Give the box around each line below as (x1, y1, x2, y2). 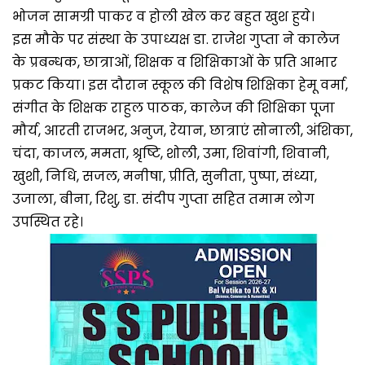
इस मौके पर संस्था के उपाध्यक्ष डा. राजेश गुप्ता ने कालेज (12, 29, 340, 49)
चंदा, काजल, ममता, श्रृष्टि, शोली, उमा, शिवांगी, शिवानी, (12, 143, 329, 163)
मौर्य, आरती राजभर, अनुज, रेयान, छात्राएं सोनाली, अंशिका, (12, 121, 353, 140)
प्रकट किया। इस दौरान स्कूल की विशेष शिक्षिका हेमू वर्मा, (12, 75, 348, 95)
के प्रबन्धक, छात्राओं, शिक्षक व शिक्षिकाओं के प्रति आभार (12, 52, 337, 72)
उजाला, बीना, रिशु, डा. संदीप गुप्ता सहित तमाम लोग (12, 189, 314, 209)
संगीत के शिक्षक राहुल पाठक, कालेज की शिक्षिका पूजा (12, 98, 335, 117)
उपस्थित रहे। (12, 212, 83, 231)
